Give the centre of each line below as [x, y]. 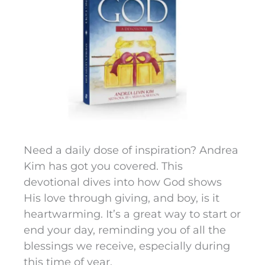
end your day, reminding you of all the [125, 230]
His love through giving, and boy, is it [122, 198]
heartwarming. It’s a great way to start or [132, 214]
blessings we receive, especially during [127, 246]
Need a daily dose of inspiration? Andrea [131, 151]
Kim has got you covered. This [103, 167]
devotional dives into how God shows [123, 182]
